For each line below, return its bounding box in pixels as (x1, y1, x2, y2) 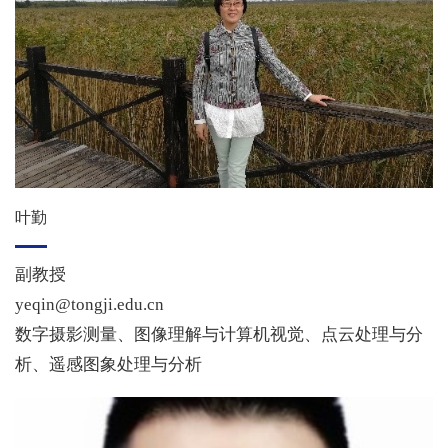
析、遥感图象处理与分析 (15, 355, 202, 375)
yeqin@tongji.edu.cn (15, 295, 164, 315)
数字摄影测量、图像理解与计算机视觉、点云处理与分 (15, 325, 423, 345)
